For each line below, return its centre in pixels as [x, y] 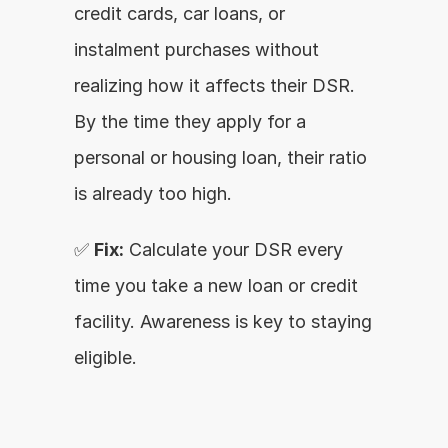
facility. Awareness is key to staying [223, 321]
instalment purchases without [196, 49]
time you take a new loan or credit [216, 285]
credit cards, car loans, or [179, 13]
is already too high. [153, 193]
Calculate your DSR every [233, 249]
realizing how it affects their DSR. [214, 85]
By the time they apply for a [190, 121]
